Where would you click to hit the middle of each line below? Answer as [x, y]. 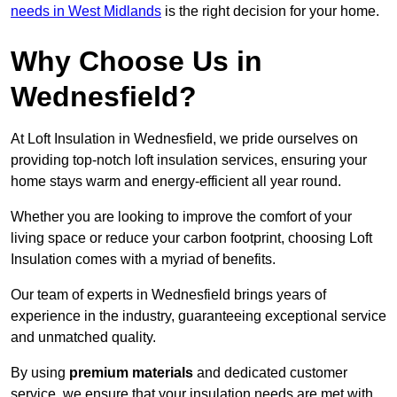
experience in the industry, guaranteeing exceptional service [198, 316]
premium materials [131, 373]
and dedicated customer [270, 373]
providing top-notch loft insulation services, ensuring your [189, 160]
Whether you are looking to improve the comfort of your [181, 217]
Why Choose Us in [136, 62]
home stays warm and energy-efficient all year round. [176, 182]
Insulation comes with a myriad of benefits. [143, 260]
